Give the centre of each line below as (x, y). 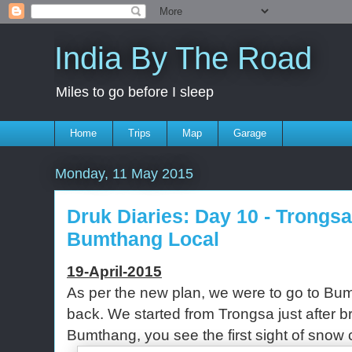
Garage (250, 133)
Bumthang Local (143, 238)
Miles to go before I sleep (135, 92)
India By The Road (183, 58)
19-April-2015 (114, 271)
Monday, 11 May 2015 (124, 173)
